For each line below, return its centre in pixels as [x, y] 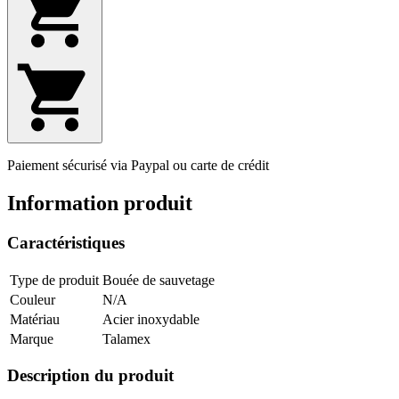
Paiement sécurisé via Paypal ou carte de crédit [138, 166]
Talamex [126, 338]
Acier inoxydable [151, 319]
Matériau [35, 319]
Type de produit [54, 280]
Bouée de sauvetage [159, 280]
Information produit [100, 204]
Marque [32, 338]
